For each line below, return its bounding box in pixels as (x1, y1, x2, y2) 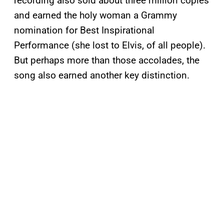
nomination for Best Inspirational (14, 24, 154, 36)
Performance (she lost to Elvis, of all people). (14, 39, 205, 51)
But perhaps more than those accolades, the (14, 54, 199, 66)
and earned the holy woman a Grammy (14, 9, 177, 21)
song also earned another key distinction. (14, 69, 189, 81)
